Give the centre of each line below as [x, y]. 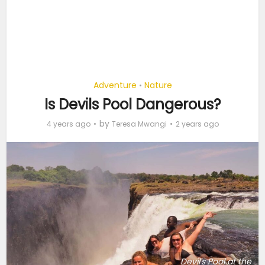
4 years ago [68, 124]
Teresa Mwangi [139, 124]
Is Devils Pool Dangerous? [132, 104]
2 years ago [197, 124]
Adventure [115, 85]
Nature [158, 85]
